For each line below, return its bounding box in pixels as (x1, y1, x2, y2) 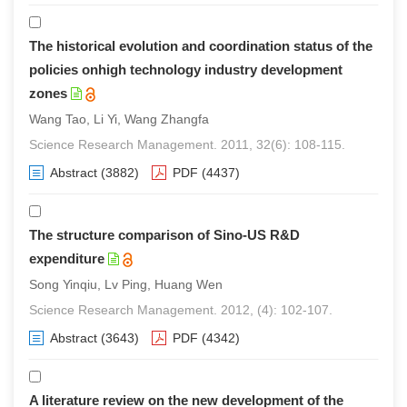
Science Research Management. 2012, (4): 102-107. (29, 303, 333, 317)
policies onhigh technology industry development (29, 62, 342, 77)
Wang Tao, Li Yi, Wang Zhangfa (29, 112, 209, 126)
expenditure (29, 251, 104, 266)
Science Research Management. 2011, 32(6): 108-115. (29, 137, 345, 152)
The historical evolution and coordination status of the (29, 38, 372, 54)
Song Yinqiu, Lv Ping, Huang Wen (29, 277, 223, 292)
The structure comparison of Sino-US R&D (29, 227, 300, 243)
